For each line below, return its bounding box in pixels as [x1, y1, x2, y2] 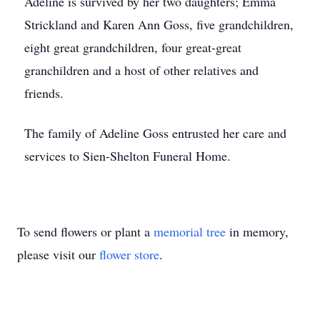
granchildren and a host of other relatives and [24, 61, 259, 79]
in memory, [226, 223, 289, 240]
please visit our [17, 246, 99, 263]
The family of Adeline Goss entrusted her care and [24, 124, 286, 141]
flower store [99, 246, 159, 263]
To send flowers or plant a [17, 223, 154, 240]
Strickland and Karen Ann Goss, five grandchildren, [24, 16, 294, 33]
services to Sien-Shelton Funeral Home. [24, 147, 231, 164]
